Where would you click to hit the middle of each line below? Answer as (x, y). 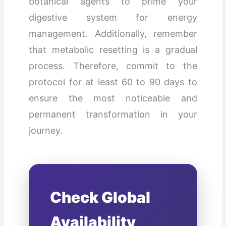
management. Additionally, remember (113, 33)
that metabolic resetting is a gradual (113, 49)
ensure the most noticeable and (113, 98)
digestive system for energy (113, 17)
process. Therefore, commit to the (113, 66)
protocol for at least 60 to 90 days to (113, 82)
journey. (46, 130)
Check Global (100, 197)
